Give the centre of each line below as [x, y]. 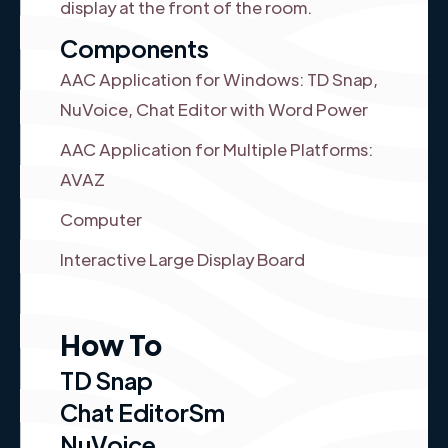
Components [134, 47]
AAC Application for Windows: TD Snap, [219, 78]
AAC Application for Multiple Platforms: [218, 148]
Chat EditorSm [142, 411]
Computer [101, 218]
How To [111, 343]
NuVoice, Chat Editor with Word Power [214, 108]
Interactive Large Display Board [182, 258]
